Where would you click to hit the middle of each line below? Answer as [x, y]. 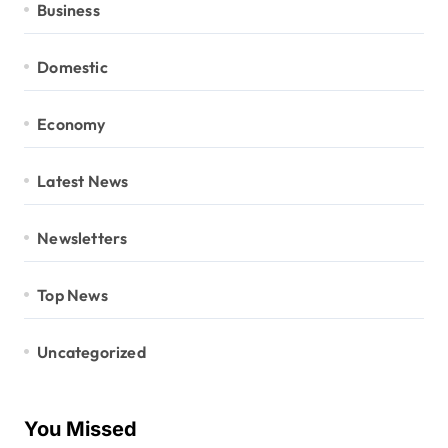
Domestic [72, 66]
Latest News [83, 180]
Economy [71, 123]
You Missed [80, 428]
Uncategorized [91, 351]
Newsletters [82, 237]
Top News [72, 294]
